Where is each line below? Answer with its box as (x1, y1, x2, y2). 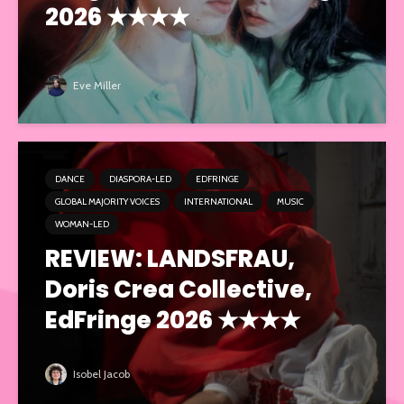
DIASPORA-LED (109, 172, 171, 185)
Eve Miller (70, 78, 121, 92)
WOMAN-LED (55, 217, 109, 230)
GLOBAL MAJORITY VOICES (55, 195, 160, 207)
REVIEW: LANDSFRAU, (45, 242, 295, 275)
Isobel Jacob (70, 366, 130, 381)
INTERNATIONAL (184, 195, 252, 207)
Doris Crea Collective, (45, 272, 312, 306)
